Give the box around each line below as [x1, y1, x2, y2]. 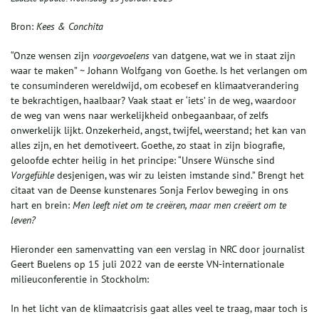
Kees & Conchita [33, 20, 103, 33]
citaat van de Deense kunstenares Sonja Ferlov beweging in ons [11, 184, 288, 197]
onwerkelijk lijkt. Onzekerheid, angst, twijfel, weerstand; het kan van [11, 124, 306, 137]
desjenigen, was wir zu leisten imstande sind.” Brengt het [57, 169, 304, 182]
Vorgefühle [11, 169, 57, 182]
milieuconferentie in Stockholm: [11, 273, 149, 286]
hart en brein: [11, 199, 73, 212]
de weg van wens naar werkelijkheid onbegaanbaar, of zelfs [11, 109, 268, 122]
